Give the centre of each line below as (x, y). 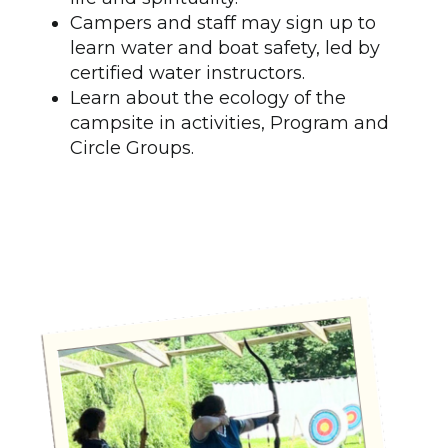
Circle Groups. (132, 148)
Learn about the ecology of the (208, 98)
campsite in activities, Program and (229, 123)
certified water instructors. (187, 73)
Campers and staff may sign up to (223, 23)
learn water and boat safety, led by (225, 48)
